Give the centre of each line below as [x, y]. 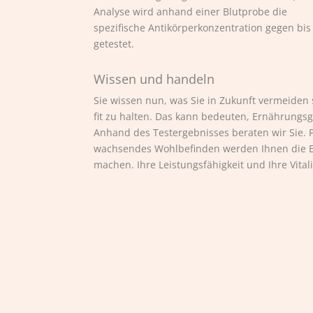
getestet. [114, 44]
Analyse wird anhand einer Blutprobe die [191, 12]
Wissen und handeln [154, 79]
